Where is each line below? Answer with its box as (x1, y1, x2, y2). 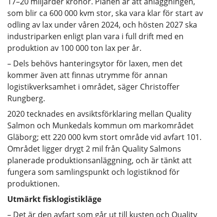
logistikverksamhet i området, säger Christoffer (7, 81, 180, 92)
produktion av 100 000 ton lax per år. (7, 42, 141, 53)
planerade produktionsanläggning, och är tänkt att (7, 155, 192, 166)
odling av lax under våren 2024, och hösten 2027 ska (7, 19, 197, 30)
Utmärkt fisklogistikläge (7, 193, 101, 204)
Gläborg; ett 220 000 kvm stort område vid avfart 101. (7, 131, 201, 142)
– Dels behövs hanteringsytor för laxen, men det (7, 58, 183, 69)
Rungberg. (7, 93, 45, 104)
